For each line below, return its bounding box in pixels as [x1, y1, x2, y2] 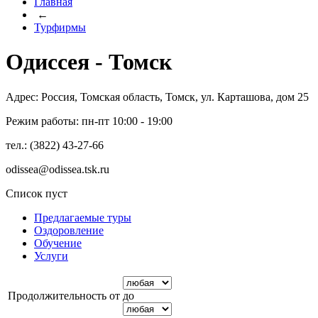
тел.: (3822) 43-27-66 [6, 138, 104, 151]
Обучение [34, 236, 82, 249]
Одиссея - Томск [6, 49, 172, 75]
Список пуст [6, 187, 67, 199]
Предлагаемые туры [34, 211, 131, 224]
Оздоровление [34, 224, 104, 236]
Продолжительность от [8, 289, 120, 302]
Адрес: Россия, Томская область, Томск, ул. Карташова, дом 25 [6, 90, 309, 103]
